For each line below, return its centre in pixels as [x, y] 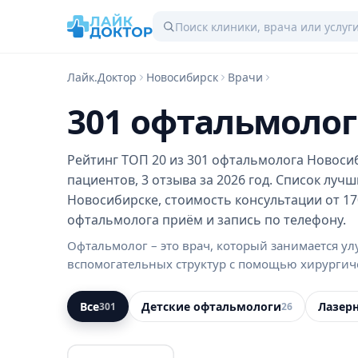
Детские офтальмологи [211, 306]
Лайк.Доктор [102, 77]
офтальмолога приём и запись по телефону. [207, 220]
